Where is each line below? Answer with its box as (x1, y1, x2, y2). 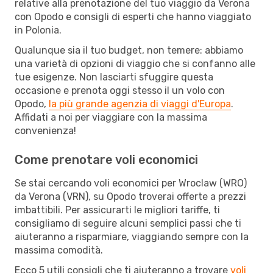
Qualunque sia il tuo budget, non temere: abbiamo (15, 44, 243, 56)
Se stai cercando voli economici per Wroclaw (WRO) (15, 177, 247, 189)
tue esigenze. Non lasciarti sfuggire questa (15, 71, 213, 83)
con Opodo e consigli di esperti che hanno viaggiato (15, 10, 251, 23)
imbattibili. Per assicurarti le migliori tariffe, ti (15, 204, 220, 216)
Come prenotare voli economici (15, 152, 198, 167)
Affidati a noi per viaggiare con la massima (15, 111, 207, 123)
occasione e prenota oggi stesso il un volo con (15, 84, 225, 96)
